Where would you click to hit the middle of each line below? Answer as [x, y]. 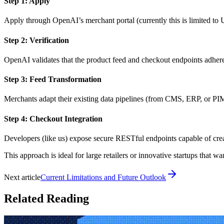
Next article [22, 177]
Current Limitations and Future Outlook [103, 177]
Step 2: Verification [36, 40]
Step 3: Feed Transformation [53, 79]
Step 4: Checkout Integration [53, 118]
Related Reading [46, 198]
